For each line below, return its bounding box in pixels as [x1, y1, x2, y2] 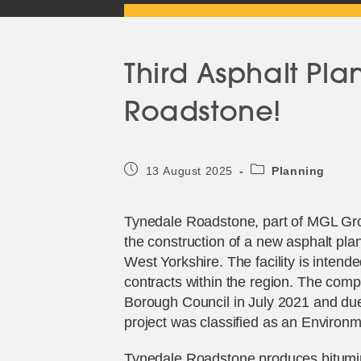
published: [123, 177, 180, 191]
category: [249, 177, 302, 191]
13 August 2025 [145, 164, 234, 178]
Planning [272, 164, 326, 178]
